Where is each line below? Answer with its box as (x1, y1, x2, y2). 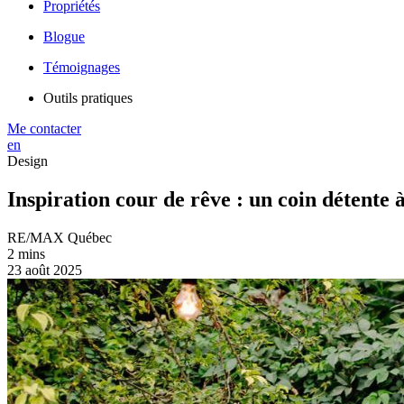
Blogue (43, 29, 85, 44)
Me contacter (7, 121, 81, 136)
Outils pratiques (43, 90, 133, 106)
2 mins (7, 245, 45, 262)
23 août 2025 (7, 262, 82, 278)
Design (7, 153, 48, 169)
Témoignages (43, 60, 120, 75)
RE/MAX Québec (7, 229, 112, 245)
